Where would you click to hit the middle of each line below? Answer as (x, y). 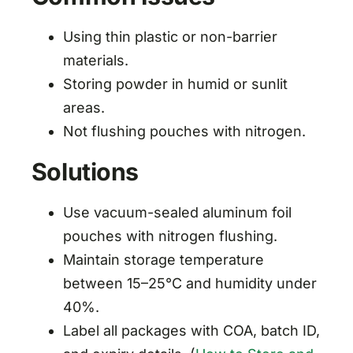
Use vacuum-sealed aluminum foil (177, 213)
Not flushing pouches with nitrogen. (184, 132)
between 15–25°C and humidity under (190, 284)
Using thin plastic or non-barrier (170, 37)
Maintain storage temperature (163, 260)
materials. (95, 61)
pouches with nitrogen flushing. (170, 236)
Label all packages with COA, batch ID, (191, 331)
